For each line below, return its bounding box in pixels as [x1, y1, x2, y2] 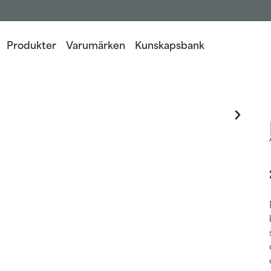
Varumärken [66, 36, 125, 52]
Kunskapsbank [135, 36, 204, 52]
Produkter [7, 36, 56, 52]
